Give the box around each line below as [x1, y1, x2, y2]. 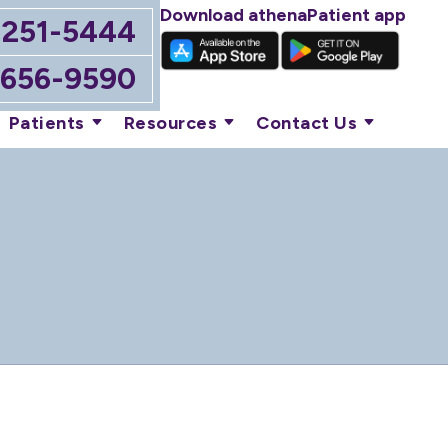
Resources [123, 112, 217, 134]
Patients [8, 112, 85, 134]
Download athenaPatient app [160, 4, 406, 26]
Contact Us [256, 112, 357, 134]
